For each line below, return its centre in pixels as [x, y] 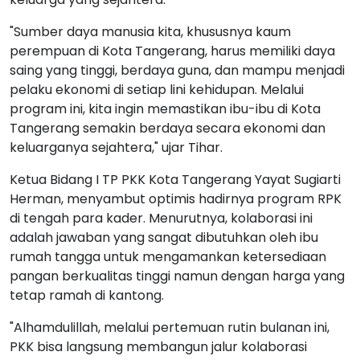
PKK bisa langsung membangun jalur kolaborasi [158, 346]
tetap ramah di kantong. [87, 295]
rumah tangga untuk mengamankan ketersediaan [168, 256]
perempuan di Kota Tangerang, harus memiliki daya [172, 51]
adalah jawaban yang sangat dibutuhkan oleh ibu [164, 237]
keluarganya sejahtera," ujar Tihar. [116, 147]
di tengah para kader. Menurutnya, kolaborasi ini [161, 218]
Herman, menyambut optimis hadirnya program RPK [176, 198]
